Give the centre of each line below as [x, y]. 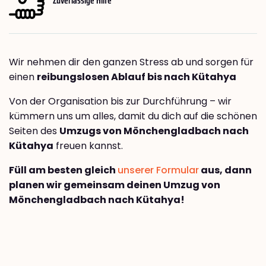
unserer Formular [158, 170]
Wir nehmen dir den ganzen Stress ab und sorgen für [131, 62]
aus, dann [225, 170]
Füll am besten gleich [63, 170]
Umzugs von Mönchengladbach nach [154, 131]
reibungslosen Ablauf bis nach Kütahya [137, 77]
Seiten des [34, 131]
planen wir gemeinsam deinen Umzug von [115, 185]
